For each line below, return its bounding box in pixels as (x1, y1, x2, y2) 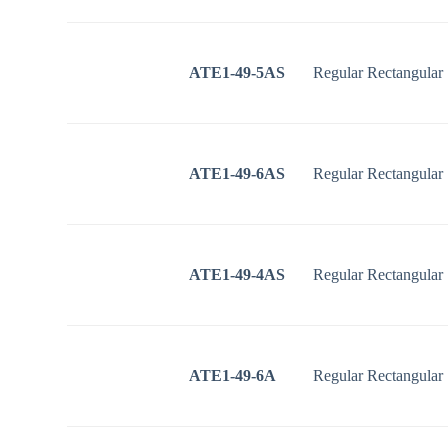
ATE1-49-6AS (189, 165, 286, 183)
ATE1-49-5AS (189, 64, 286, 82)
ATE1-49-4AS (189, 266, 286, 284)
